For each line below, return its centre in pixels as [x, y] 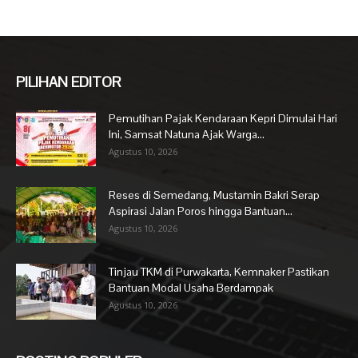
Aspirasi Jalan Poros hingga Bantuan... [201, 211]
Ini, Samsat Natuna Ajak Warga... [187, 134]
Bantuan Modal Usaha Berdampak [191, 287]
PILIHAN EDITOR [68, 82]
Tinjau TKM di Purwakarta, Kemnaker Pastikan [219, 271]
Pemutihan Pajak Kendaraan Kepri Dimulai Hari [223, 118]
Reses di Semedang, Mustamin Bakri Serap [214, 195]
